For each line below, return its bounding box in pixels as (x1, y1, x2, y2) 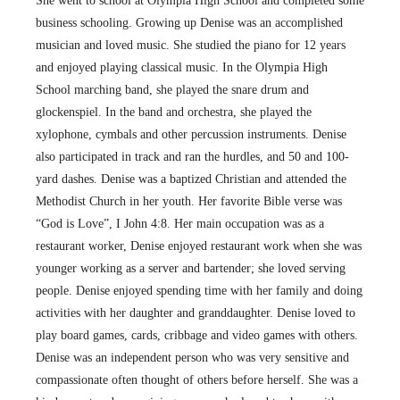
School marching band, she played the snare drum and (36, 82, 309, 97)
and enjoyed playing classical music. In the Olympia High (36, 60, 328, 75)
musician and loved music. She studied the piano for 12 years (36, 37, 346, 53)
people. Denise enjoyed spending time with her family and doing (36, 283, 362, 298)
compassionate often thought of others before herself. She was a (36, 372, 358, 387)
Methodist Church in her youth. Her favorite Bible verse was (36, 194, 342, 209)
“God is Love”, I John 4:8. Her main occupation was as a (36, 216, 324, 231)
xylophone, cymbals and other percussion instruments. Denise (36, 127, 346, 142)
